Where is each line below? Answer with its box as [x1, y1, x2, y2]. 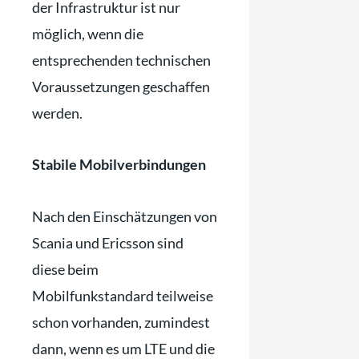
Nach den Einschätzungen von [32, 207, 217, 225]
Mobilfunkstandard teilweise [32, 286, 213, 305]
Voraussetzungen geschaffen [32, 77, 210, 95]
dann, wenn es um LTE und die [32, 339, 215, 357]
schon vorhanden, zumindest [32, 313, 210, 331]
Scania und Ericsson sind [32, 233, 184, 252]
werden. [32, 103, 83, 122]
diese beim [32, 260, 99, 278]
